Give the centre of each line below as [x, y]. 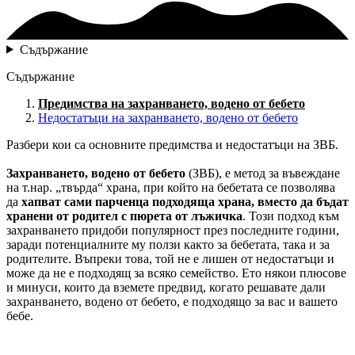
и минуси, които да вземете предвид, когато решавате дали [166, 288]
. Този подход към [291, 216]
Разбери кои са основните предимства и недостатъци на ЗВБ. [172, 144]
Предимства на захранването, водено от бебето [172, 103]
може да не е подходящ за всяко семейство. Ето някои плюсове [176, 273]
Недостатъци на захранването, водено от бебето [168, 117]
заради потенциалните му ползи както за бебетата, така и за [168, 245]
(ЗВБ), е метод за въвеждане [263, 174]
